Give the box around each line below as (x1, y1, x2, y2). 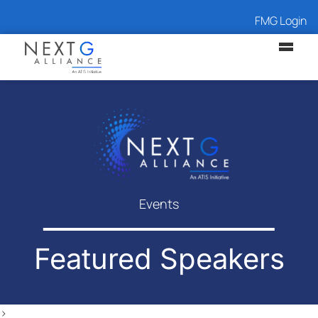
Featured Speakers (33, 241, 285, 276)
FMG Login (255, 13, 307, 29)
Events (139, 194, 179, 212)
